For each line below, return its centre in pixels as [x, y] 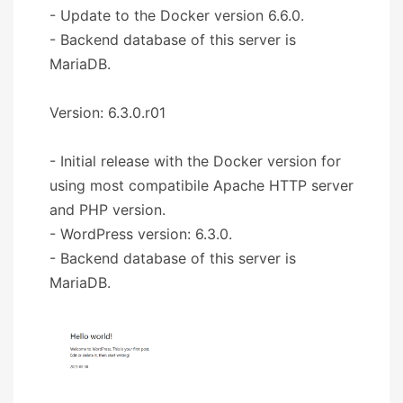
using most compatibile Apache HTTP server [201, 185]
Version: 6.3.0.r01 [107, 112]
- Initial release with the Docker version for [195, 161]
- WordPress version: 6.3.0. [141, 233]
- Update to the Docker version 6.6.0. [177, 15]
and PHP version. [107, 209]
